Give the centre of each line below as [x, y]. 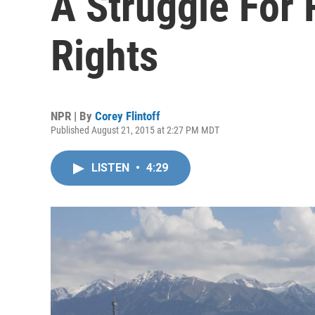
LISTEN [112, 168]
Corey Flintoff [128, 116]
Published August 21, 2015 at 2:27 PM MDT [135, 130]
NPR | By [73, 116]
